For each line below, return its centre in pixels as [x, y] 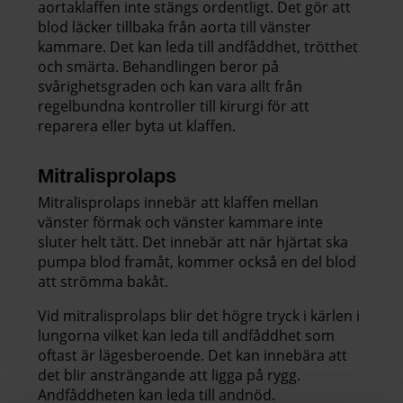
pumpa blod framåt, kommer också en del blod [197, 261]
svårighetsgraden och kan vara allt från [170, 86]
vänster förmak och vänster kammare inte [180, 222]
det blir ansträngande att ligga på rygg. [169, 375]
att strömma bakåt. [103, 281]
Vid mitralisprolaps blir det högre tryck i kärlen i [199, 315]
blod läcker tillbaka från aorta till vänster [175, 27]
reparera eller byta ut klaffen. [139, 125]
